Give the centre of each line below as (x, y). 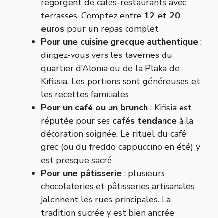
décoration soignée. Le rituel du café (114, 134)
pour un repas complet (111, 29)
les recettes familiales (85, 95)
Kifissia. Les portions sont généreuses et (120, 82)
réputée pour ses (77, 121)
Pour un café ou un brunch (94, 108)
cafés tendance (145, 121)
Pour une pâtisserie (81, 173)
